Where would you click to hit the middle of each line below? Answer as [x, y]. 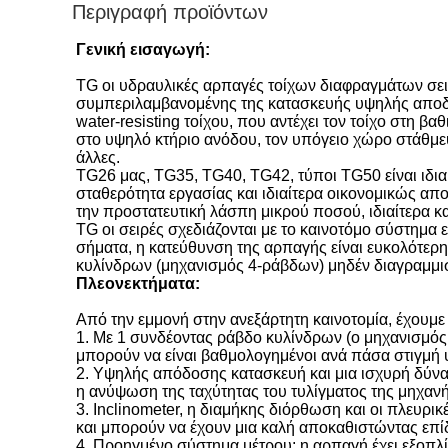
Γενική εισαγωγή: [143, 49]
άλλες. [98, 157]
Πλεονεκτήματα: [138, 283]
